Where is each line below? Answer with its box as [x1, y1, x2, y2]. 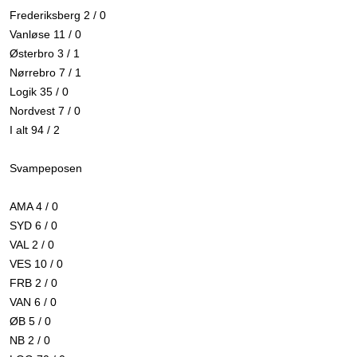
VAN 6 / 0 [10, 295, 57, 308]
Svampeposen [10, 161, 82, 175]
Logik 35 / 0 [10, 84, 69, 98]
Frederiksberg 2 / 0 [10, 8, 106, 22]
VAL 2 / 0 [10, 237, 54, 251]
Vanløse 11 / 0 [10, 27, 81, 41]
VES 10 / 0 [10, 257, 63, 270]
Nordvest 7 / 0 [10, 104, 80, 117]
